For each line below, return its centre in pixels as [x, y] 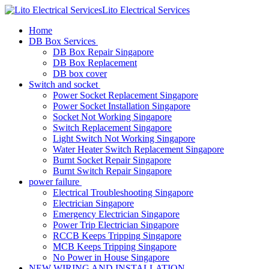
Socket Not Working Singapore [112, 117]
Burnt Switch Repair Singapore [112, 171]
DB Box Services [62, 41]
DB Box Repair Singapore [103, 52]
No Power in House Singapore [111, 257]
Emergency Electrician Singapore [116, 214]
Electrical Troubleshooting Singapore [123, 192]
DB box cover [80, 74]
